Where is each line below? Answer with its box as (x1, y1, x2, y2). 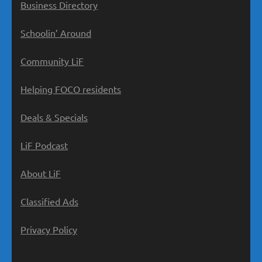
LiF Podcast (20, 139, 68, 151)
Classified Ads (20, 195, 78, 207)
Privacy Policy (20, 223, 77, 235)
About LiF (20, 167, 61, 179)
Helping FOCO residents (20, 82, 121, 95)
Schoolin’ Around (20, 26, 91, 39)
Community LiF (20, 54, 84, 67)
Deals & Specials (20, 111, 88, 123)
